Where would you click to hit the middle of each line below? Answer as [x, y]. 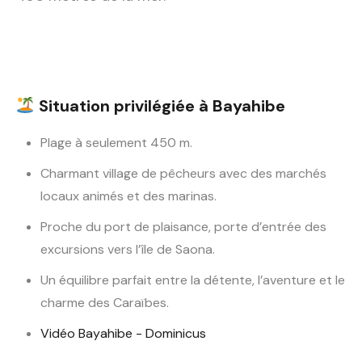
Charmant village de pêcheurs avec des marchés [183, 174]
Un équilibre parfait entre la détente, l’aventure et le [193, 280]
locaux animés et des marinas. [128, 196]
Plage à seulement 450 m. [116, 143]
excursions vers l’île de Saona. [128, 250]
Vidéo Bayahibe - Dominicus [123, 334]
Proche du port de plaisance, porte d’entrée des [183, 227]
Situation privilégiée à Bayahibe [160, 106]
